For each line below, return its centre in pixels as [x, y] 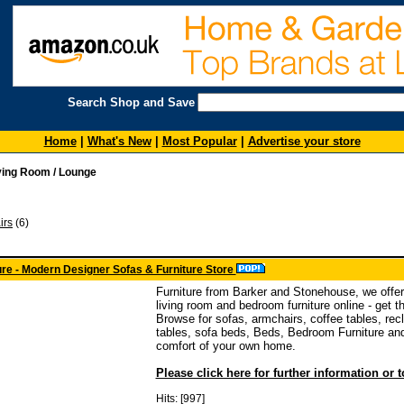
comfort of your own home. [225, 346]
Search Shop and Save [131, 102]
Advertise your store [304, 141]
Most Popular [199, 141]
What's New [119, 141]
